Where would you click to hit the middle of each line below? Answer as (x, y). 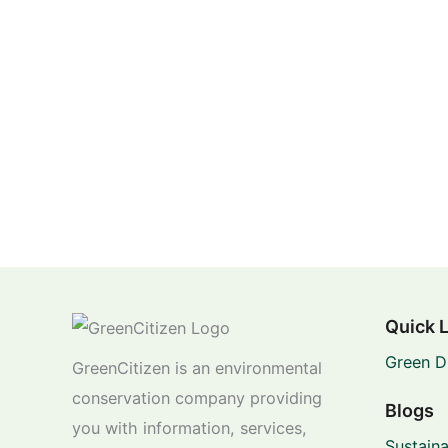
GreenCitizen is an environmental (197, 367)
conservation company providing (197, 397)
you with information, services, (189, 427)
